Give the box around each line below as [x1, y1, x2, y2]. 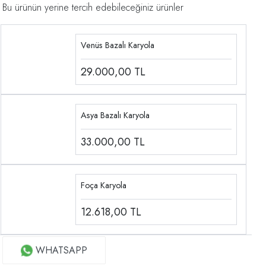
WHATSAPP [36, 243, 87, 258]
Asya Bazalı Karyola [81, 109, 150, 122]
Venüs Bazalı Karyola [81, 39, 155, 52]
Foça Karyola [81, 179, 127, 192]
